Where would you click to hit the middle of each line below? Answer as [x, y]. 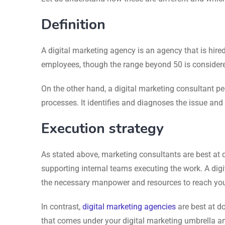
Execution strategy [102, 128]
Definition [73, 24]
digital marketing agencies [129, 206]
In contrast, [62, 206]
